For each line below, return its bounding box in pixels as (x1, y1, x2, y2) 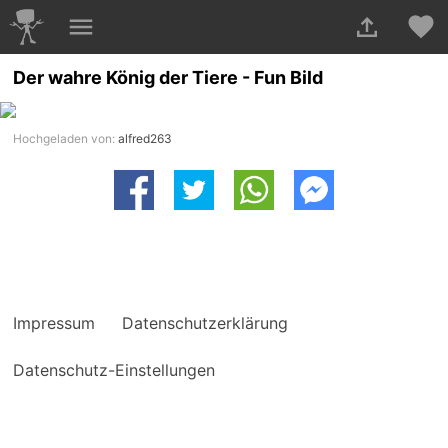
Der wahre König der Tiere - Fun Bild (13, 67, 324, 89)
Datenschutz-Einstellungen (13, 360, 216, 381)
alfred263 (118, 131, 173, 147)
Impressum (13, 313, 96, 334)
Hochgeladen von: (13, 131, 119, 147)
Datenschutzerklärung (122, 313, 289, 334)
